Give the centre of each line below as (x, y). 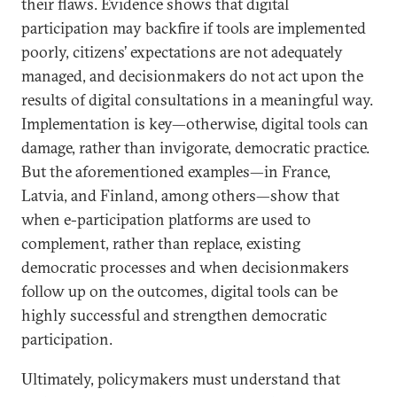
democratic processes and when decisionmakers (185, 267)
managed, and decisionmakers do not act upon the (192, 76)
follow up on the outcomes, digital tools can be (179, 291)
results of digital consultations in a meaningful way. (197, 100)
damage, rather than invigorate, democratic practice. (195, 148)
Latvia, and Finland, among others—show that (180, 195)
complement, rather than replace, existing (161, 243)
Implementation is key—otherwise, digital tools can (195, 124)
